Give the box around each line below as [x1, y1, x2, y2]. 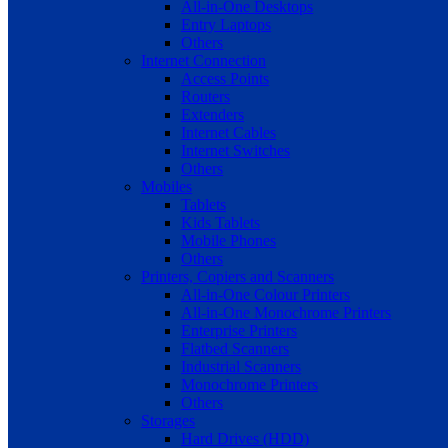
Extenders [181, 106, 245, 124]
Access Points [181, 70, 270, 88]
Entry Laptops [181, 16, 272, 34]
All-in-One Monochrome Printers [181, 304, 392, 322]
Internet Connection [141, 52, 267, 70]
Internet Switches [181, 142, 291, 160]
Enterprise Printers [181, 322, 298, 340]
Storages [141, 412, 196, 430]
